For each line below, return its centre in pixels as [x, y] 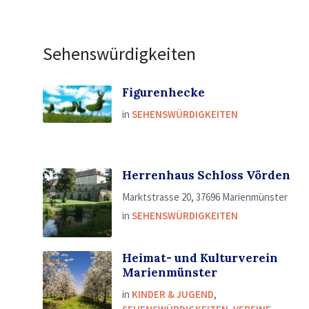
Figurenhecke [163, 92]
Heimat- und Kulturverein [200, 258]
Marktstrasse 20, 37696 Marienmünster [205, 197]
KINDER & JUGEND [173, 294]
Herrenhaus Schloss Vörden [206, 175]
